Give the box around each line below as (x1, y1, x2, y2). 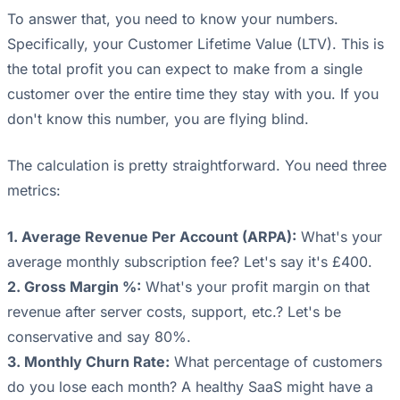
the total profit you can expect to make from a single (7, 60, 362, 79)
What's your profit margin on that (141, 278, 370, 296)
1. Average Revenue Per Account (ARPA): (7, 228, 296, 246)
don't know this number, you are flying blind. (7, 110, 309, 129)
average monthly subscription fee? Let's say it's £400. (7, 253, 372, 271)
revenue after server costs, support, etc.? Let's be (7, 303, 341, 321)
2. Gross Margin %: (7, 278, 141, 296)
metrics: (7, 181, 61, 200)
